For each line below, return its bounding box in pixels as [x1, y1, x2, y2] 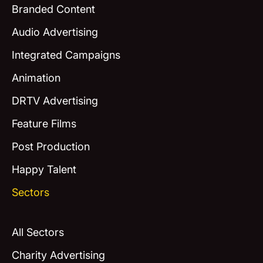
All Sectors [11, 225, 64, 238]
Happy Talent [11, 163, 76, 176]
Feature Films [11, 117, 76, 130]
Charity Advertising [11, 248, 105, 261]
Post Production [11, 140, 90, 153]
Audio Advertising [11, 26, 98, 39]
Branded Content [11, 3, 95, 16]
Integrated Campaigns [11, 49, 120, 62]
